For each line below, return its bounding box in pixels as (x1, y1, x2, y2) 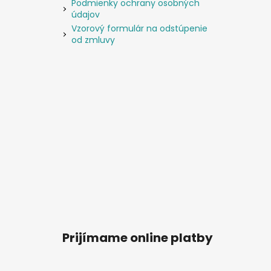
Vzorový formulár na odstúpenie (71, 22, 207, 34)
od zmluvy (71, 33, 115, 46)
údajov (71, 8, 100, 21)
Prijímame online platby (62, 229, 213, 246)
